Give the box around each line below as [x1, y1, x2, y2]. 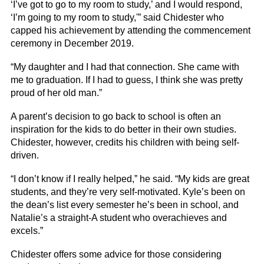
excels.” [10, 226, 43, 236]
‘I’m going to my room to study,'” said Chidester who [10, 12, 224, 23]
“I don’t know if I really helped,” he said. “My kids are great [10, 174, 249, 184]
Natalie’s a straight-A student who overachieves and [10, 213, 227, 223]
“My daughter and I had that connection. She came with [10, 62, 239, 72]
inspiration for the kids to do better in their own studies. [10, 124, 236, 135]
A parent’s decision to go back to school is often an [10, 111, 221, 122]
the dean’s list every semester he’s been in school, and [10, 200, 239, 210]
